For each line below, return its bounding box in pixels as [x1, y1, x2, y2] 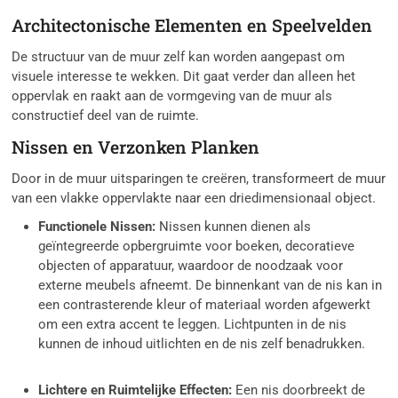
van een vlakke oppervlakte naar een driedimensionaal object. [12, 190, 377, 207]
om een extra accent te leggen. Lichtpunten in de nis [38, 316, 347, 333]
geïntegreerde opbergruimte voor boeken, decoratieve [38, 238, 355, 255]
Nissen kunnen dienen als [155, 219, 312, 235]
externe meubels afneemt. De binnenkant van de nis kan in [38, 277, 383, 294]
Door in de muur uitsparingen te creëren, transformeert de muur [12, 171, 386, 187]
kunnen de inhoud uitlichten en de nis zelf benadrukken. [38, 336, 366, 353]
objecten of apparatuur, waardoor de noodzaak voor [38, 258, 344, 275]
